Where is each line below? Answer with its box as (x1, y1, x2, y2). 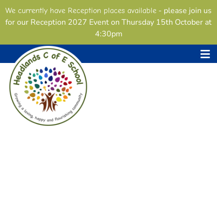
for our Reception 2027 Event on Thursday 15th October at (5, 17, 212, 28)
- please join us (156, 5, 212, 16)
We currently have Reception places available (5, 6, 156, 15)
